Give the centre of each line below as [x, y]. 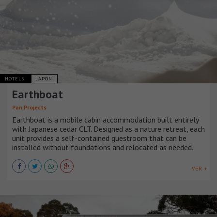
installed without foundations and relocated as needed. [103, 147]
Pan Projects [29, 108]
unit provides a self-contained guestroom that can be [99, 138]
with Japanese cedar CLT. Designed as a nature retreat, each [108, 129]
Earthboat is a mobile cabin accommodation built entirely [105, 120]
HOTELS [15, 79]
